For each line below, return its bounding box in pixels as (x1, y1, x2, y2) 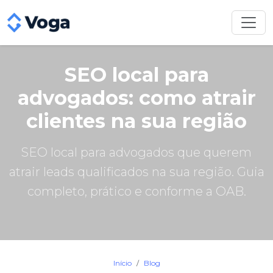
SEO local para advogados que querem (21, 145, 252, 160)
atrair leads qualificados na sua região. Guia (9, 165, 264, 179)
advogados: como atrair (17, 86, 256, 110)
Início (113, 258, 132, 268)
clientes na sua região (26, 109, 247, 133)
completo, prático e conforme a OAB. (27, 184, 246, 199)
